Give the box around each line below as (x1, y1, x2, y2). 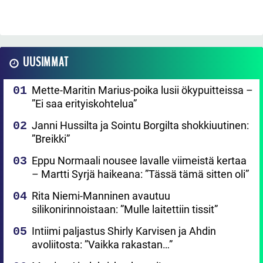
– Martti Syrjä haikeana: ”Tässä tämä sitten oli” (32, 167, 249, 180)
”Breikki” (32, 132, 70, 145)
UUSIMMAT (23, 53, 69, 71)
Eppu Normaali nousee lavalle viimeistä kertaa (32, 154, 247, 167)
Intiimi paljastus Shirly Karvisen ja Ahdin (32, 224, 216, 237)
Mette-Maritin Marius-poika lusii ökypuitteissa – (32, 83, 253, 96)
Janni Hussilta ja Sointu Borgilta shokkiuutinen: (32, 119, 249, 131)
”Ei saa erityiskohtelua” (32, 97, 137, 110)
